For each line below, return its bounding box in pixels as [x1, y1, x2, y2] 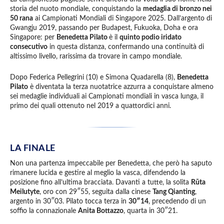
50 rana [10, 15, 33, 22]
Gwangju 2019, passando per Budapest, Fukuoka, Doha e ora [10, 24, 198, 32]
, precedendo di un [148, 197, 206, 205]
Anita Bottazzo [78, 207, 123, 214]
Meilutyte [10, 188, 39, 195]
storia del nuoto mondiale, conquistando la [10, 5, 143, 13]
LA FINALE [10, 143, 55, 153]
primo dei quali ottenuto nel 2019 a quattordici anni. [10, 102, 173, 109]
